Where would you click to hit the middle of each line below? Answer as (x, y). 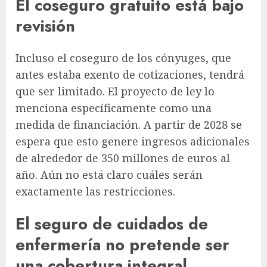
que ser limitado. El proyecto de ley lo (115, 91)
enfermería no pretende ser (122, 244)
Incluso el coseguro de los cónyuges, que (123, 58)
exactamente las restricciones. (95, 192)
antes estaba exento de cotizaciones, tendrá (130, 75)
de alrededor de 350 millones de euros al (123, 158)
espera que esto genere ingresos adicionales (133, 142)
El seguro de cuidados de (112, 223)
